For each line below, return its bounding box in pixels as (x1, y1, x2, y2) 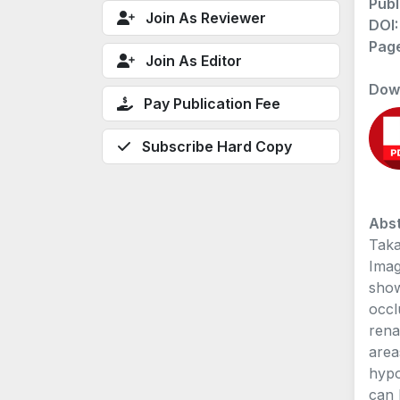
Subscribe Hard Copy (142, 137, 292, 155)
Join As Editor (146, 51, 242, 70)
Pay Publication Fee (144, 94, 280, 112)
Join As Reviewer (146, 8, 266, 27)
